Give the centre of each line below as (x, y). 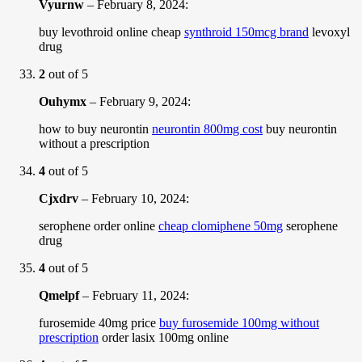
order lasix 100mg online (164, 337)
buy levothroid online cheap (112, 32)
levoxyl (329, 32)
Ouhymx (63, 101)
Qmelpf (59, 295)
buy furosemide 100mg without (239, 322)
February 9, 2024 (143, 101)
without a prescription (94, 143)
